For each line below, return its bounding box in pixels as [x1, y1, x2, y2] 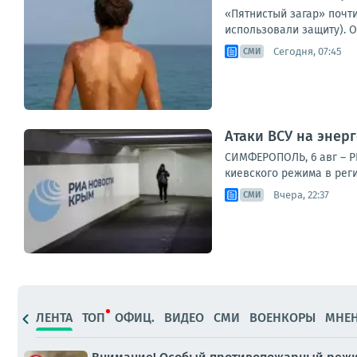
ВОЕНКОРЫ [249, 309, 316, 325]
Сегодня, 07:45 [273, 45, 342, 57]
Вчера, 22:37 [273, 188, 329, 201]
